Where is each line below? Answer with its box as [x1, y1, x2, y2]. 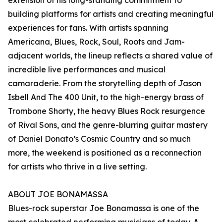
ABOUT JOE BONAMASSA [8, 189, 108, 200]
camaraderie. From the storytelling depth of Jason [8, 78, 201, 89]
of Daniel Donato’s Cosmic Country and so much [8, 134, 191, 144]
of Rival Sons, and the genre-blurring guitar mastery [8, 120, 208, 130]
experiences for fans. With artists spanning [8, 23, 168, 33]
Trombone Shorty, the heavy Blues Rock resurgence [8, 106, 205, 116]
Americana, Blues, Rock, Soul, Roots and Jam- [8, 37, 185, 47]
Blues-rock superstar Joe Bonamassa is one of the [8, 203, 199, 214]
